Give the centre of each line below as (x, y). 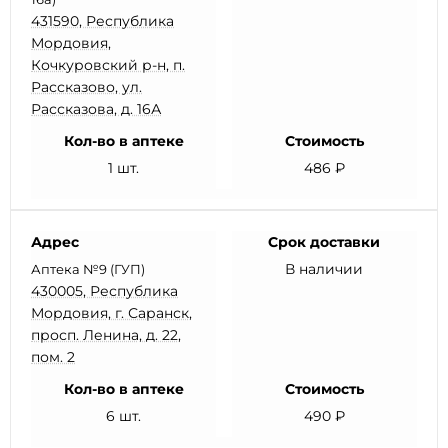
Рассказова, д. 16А (96, 109)
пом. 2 (53, 357)
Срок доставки (324, 242)
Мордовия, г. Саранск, (111, 313)
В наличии (324, 269)
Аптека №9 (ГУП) (88, 269)
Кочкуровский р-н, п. (108, 65)
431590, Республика (102, 21)
